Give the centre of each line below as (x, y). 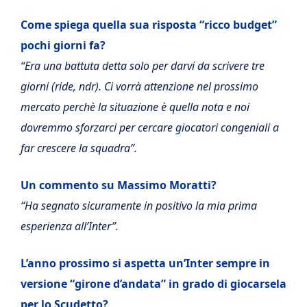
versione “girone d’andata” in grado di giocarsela (153, 284)
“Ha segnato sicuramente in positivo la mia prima (139, 206)
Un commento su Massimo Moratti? (119, 185)
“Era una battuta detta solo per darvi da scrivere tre (143, 66)
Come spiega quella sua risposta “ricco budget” (149, 25)
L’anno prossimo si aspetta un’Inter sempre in (145, 263)
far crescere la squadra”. (79, 148)
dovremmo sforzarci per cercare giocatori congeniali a (150, 127)
